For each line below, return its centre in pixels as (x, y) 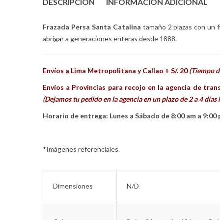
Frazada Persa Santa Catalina (93, 27)
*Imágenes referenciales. (81, 149)
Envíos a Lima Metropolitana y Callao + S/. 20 (116, 71)
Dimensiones (73, 186)
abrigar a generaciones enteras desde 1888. (110, 39)
